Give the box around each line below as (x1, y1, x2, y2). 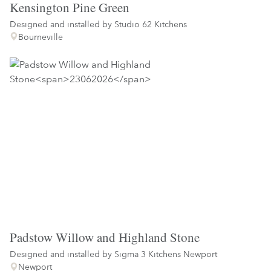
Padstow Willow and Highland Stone (10, 229, 200, 246)
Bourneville (18, 31, 64, 42)
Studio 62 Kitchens (114, 19, 187, 29)
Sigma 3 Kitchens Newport (114, 249, 217, 260)
